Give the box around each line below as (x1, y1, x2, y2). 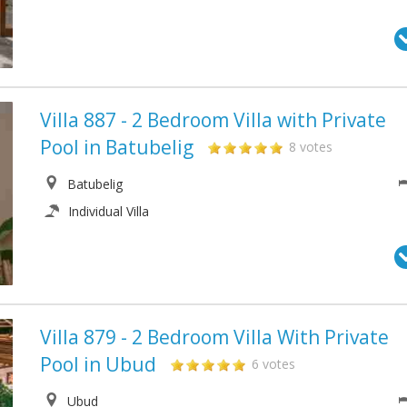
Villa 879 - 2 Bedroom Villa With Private (40, 324, 389, 351)
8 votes (289, 137, 333, 155)
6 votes (252, 355, 295, 373)
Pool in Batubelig (40, 134, 194, 160)
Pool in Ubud (40, 352, 156, 378)
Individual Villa (68, 202, 149, 220)
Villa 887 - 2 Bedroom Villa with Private (40, 106, 386, 133)
